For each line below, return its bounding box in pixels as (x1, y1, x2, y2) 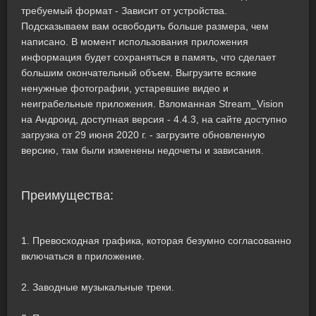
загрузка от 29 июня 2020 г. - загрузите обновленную (21, 129, 265, 140)
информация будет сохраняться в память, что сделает (21, 51, 276, 63)
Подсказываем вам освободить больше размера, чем (21, 20, 269, 32)
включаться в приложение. (21, 250, 145, 262)
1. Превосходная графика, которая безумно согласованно (21, 235, 291, 246)
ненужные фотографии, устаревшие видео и (21, 83, 229, 94)
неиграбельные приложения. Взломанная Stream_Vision (21, 98, 284, 109)
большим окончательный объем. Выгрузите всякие (21, 67, 257, 78)
